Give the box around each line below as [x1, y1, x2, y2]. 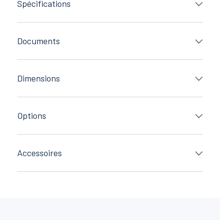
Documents [17, 35, 60, 47]
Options [17, 110, 46, 121]
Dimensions [17, 73, 60, 84]
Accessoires [17, 147, 62, 159]
